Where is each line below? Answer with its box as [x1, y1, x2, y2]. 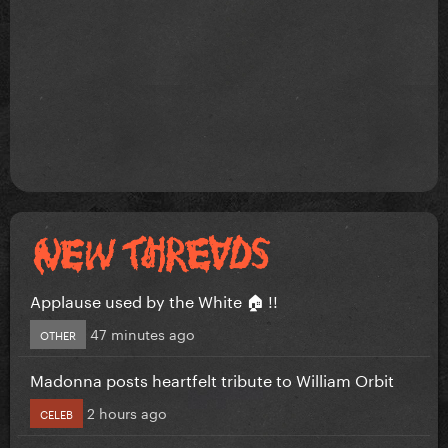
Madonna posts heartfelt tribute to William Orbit [30, 365, 394, 391]
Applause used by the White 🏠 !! [30, 286, 278, 312]
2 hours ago [87, 400, 167, 423]
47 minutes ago [90, 321, 195, 344]
